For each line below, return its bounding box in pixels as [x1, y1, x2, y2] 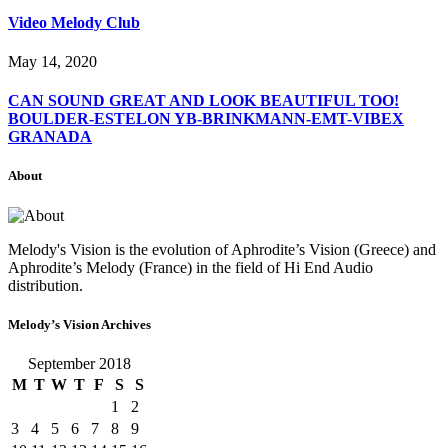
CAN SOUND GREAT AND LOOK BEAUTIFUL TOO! [8, 92, 399, 110]
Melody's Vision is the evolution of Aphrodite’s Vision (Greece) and [8, 240, 436, 258]
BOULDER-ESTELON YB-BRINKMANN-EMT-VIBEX [8, 110, 404, 128]
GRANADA [8, 128, 92, 146]
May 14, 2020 [8, 53, 97, 70]
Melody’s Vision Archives [8, 316, 151, 332]
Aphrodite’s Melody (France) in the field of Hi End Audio [8, 258, 373, 276]
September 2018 [27, 354, 131, 372]
